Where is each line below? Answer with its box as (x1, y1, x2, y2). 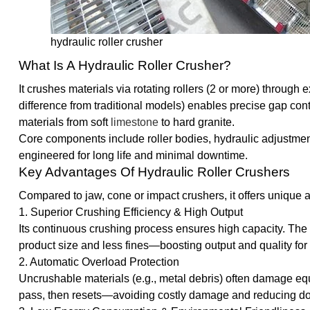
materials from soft (18, 116, 111, 129)
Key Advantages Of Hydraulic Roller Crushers (18, 165, 290, 180)
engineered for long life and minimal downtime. (18, 149, 248, 162)
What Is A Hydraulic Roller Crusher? (18, 58, 231, 73)
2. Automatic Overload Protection (18, 256, 179, 268)
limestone (110, 116, 158, 129)
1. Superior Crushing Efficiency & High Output (18, 206, 243, 219)
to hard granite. (158, 116, 235, 129)
